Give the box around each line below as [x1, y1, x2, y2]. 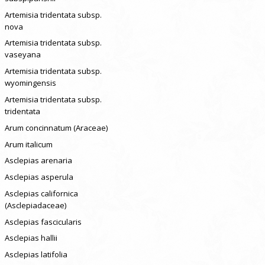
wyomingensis [4, 77, 56, 89]
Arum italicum [4, 138, 53, 150]
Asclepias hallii [4, 232, 57, 244]
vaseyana [4, 49, 41, 60]
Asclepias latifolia [4, 249, 67, 260]
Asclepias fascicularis [4, 216, 82, 227]
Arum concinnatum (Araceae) [4, 122, 108, 133]
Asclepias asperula [4, 172, 73, 183]
